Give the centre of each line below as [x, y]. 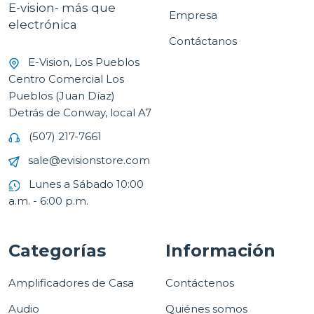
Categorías [57, 251]
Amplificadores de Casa [71, 283]
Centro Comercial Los [66, 79]
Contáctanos [203, 41]
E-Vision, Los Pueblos [84, 62]
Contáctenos [200, 283]
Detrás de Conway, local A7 [80, 112]
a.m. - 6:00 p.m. [48, 201]
